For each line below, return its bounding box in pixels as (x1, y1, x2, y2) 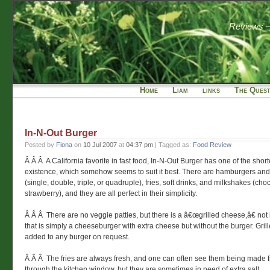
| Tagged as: (153, 141, 193, 148)
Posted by (25, 141, 56, 148)
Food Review (193, 141, 231, 148)
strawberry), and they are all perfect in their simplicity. (25, 189, 197, 198)
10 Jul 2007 (83, 141, 117, 148)
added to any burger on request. (25, 233, 130, 242)
